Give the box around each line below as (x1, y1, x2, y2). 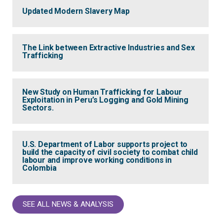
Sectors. (22, 103, 54, 113)
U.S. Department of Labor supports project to (22, 140, 188, 149)
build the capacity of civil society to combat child (22, 147, 198, 157)
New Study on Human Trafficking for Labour (22, 87, 182, 97)
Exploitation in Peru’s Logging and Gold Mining (22, 95, 188, 105)
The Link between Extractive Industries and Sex (22, 43, 195, 53)
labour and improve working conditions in (22, 155, 172, 165)
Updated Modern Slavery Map (22, 6, 130, 16)
